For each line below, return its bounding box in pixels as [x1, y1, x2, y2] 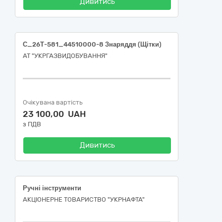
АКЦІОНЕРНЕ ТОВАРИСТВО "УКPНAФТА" [23, 196, 145, 203]
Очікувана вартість [23, 99, 83, 106]
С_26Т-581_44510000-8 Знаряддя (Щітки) [23, 41, 162, 48]
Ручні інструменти [23, 184, 81, 192]
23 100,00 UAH [23, 109, 86, 119]
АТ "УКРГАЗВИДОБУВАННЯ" [23, 52, 108, 59]
